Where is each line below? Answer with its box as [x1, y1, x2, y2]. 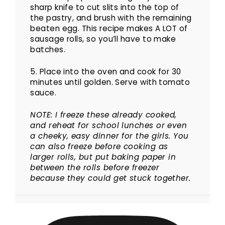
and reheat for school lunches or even [30, 120, 187, 131]
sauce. [30, 87, 57, 98]
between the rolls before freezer [30, 162, 159, 173]
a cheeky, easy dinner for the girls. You [30, 130, 189, 141]
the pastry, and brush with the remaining [30, 13, 192, 24]
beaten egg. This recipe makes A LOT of [30, 23, 188, 34]
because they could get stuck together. [30, 172, 191, 183]
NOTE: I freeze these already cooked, [30, 109, 177, 120]
